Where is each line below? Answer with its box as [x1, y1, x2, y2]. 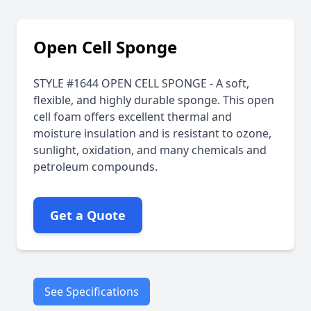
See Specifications [44, 284, 139, 299]
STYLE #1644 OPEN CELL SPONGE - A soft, [33, 76, 249, 91]
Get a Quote [50, 207, 126, 224]
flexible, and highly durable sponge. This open [33, 92, 274, 108]
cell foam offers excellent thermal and [33, 109, 232, 124]
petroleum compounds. [33, 159, 158, 174]
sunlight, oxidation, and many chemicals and [33, 142, 267, 158]
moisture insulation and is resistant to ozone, [33, 126, 271, 141]
